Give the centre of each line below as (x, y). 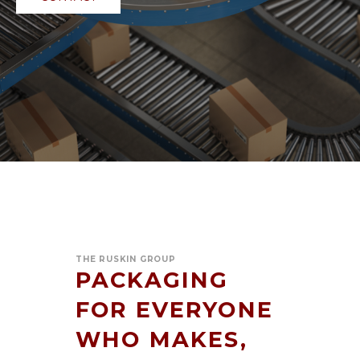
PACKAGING (152, 280)
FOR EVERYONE (174, 309)
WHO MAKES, (162, 339)
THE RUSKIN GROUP (126, 259)
